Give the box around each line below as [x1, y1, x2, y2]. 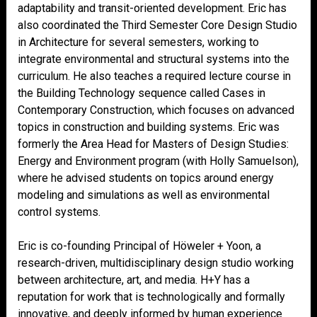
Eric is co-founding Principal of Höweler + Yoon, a [18, 239, 261, 253]
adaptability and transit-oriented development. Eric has [18, 1, 287, 15]
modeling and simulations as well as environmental [18, 188, 270, 202]
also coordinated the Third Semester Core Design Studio [18, 18, 297, 32]
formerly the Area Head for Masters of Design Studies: [18, 137, 289, 151]
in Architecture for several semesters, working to [18, 35, 259, 49]
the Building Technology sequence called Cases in [18, 86, 265, 100]
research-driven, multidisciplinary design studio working [18, 256, 294, 270]
